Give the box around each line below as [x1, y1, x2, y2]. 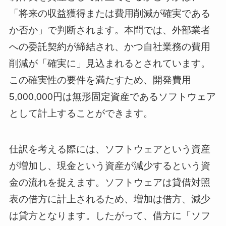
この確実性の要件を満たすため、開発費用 [9, 75, 191, 86]
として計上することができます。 [9, 108, 153, 119]
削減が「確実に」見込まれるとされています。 [9, 58, 210, 69]
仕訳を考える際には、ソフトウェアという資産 [9, 143, 210, 154]
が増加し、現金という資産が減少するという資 [9, 160, 210, 171]
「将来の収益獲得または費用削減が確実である [9, 8, 210, 19]
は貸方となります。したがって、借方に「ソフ [9, 210, 210, 221]
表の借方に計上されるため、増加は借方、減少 [9, 193, 210, 204]
